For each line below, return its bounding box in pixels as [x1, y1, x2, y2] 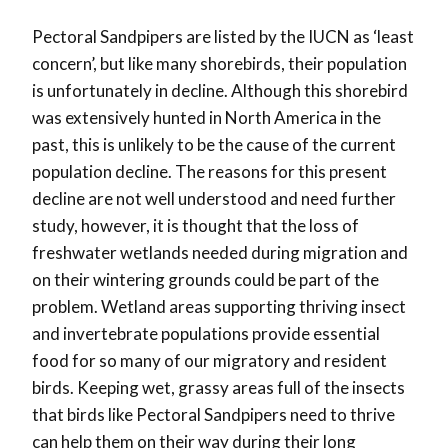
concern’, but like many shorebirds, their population [32, 53, 407, 75]
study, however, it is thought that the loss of [32, 215, 359, 237]
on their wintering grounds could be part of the [32, 269, 379, 291]
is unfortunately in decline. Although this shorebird [32, 80, 408, 102]
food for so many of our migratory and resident [32, 350, 387, 372]
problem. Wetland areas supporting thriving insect [32, 296, 406, 318]
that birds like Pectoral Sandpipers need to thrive [32, 404, 395, 426]
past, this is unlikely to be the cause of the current [32, 134, 396, 156]
